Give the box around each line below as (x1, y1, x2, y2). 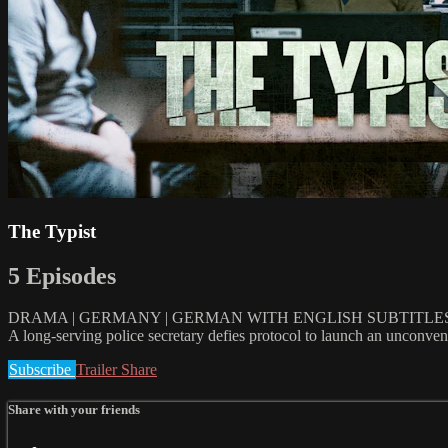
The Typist (8, 220, 96, 242)
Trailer (76, 361, 121, 379)
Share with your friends (8, 401, 140, 417)
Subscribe (9, 361, 75, 379)
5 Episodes (8, 262, 116, 289)
